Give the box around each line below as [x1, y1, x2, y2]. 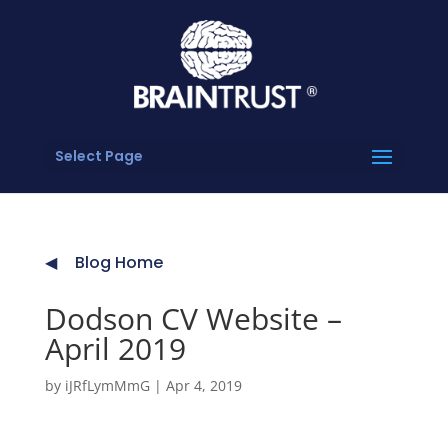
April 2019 [44, 328, 186, 369]
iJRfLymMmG [64, 376, 150, 395]
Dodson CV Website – [44, 298, 342, 339]
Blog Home [74, 251, 163, 274]
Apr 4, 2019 [165, 376, 242, 395]
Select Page [54, 146, 143, 166]
